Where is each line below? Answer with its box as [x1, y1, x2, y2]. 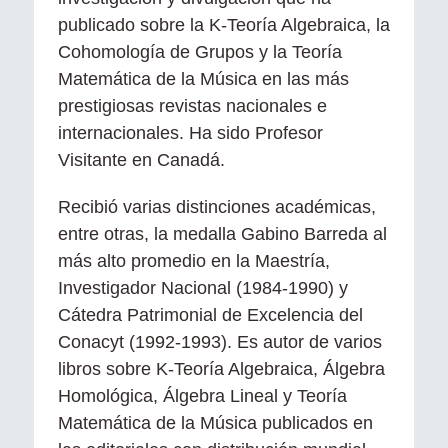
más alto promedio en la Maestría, [58, 250, 330, 271]
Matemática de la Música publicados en [58, 412, 373, 433]
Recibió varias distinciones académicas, [58, 196, 376, 217]
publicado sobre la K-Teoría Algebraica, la [58, 14, 390, 35]
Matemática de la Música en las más [58, 68, 349, 89]
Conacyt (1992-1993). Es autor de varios [58, 331, 382, 352]
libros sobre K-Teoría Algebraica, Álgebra [58, 358, 385, 379]
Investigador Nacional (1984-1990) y [58, 277, 348, 298]
